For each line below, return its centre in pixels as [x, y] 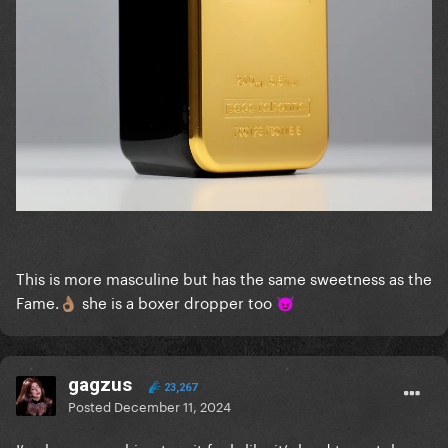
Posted [91, 405]
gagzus [100, 385]
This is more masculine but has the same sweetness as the [224, 277]
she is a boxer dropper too [177, 301]
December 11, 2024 [172, 405]
